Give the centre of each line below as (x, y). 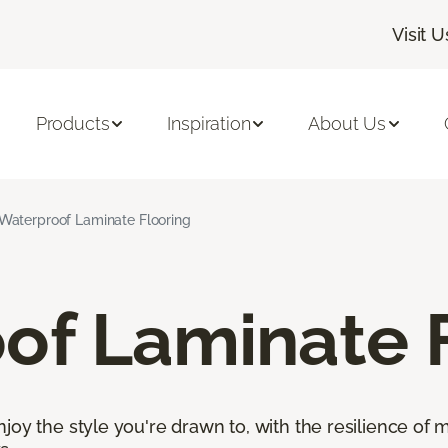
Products (72, 124)
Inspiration (209, 124)
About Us (347, 124)
